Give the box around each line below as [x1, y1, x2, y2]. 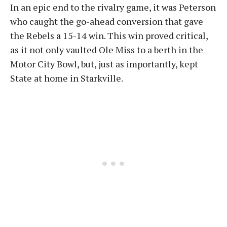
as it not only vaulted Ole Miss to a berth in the [10, 44, 203, 56]
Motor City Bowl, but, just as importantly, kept [10, 58, 198, 70]
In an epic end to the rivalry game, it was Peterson [10, 1, 216, 13]
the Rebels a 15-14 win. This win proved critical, [10, 29, 208, 42]
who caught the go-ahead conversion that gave [10, 15, 203, 27]
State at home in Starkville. [10, 72, 123, 84]
